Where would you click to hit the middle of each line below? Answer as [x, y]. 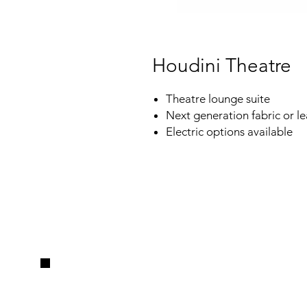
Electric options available [231, 132]
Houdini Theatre [222, 65]
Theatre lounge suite [218, 99]
